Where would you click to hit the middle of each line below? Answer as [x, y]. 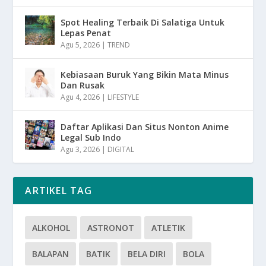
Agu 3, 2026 [80, 150]
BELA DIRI [147, 254]
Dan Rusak [83, 85]
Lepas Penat [86, 33]
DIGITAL [121, 150]
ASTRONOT [111, 228]
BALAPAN [51, 254]
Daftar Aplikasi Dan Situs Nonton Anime [145, 127]
